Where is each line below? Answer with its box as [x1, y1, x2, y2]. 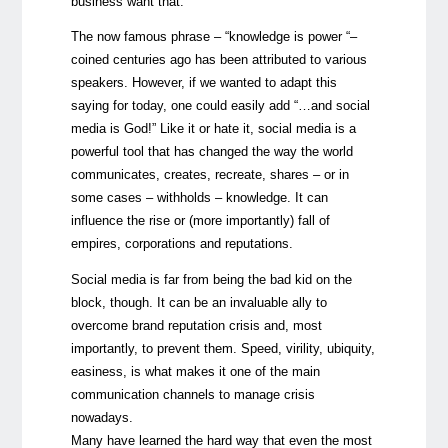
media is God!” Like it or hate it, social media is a [70, 121, 356, 137]
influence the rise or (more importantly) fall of [70, 213, 330, 229]
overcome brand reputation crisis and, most [70, 318, 322, 334]
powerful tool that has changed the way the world [70, 144, 353, 160]
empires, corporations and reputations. [70, 236, 293, 252]
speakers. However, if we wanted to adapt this [70, 75, 337, 91]
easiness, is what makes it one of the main [70, 364, 320, 380]
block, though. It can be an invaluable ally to [70, 295, 327, 311]
